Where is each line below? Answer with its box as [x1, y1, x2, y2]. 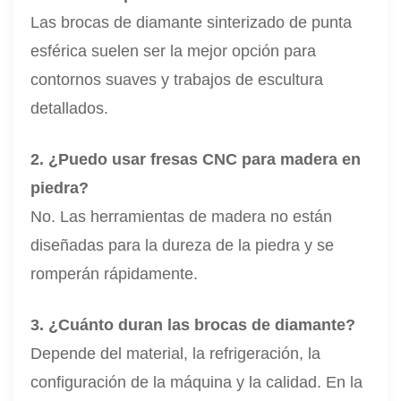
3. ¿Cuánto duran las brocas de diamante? [30, 315, 356, 334]
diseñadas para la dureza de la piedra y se [30, 235, 335, 254]
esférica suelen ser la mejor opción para [30, 41, 317, 60]
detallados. [30, 98, 109, 117]
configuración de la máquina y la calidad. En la [30, 372, 363, 391]
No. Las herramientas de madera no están [30, 207, 333, 226]
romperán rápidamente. [30, 264, 199, 283]
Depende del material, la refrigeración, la [30, 344, 321, 363]
